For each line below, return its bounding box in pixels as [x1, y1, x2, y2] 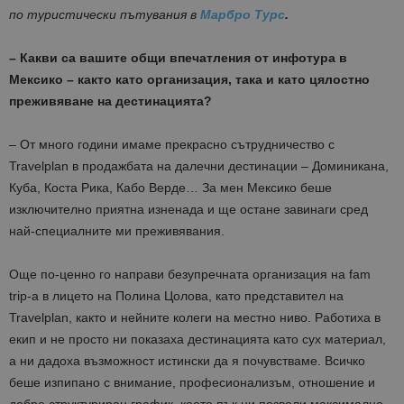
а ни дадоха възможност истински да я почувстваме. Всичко [9, 353, 365, 369]
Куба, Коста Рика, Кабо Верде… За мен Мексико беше [9, 180, 332, 196]
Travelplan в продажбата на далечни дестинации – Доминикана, [9, 159, 389, 174]
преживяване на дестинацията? [9, 94, 212, 109]
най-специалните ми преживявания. [9, 224, 225, 239]
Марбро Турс [200, 7, 285, 23]
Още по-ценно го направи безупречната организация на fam [9, 267, 371, 282]
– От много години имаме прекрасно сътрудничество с [9, 137, 335, 152]
